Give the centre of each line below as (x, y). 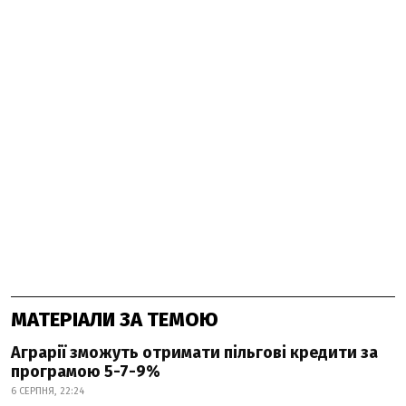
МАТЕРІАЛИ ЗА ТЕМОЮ (115, 319)
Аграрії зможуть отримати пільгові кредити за (194, 353)
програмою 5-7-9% (86, 372)
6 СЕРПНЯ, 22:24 (48, 391)
